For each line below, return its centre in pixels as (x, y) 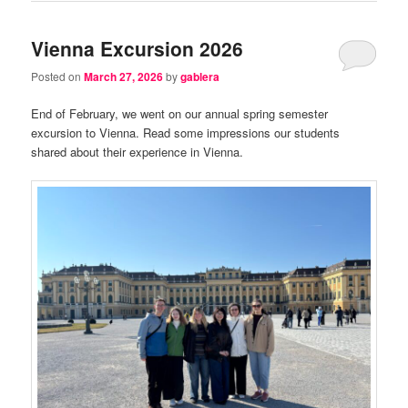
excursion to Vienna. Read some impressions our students (186, 133)
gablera (200, 76)
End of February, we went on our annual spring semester (180, 114)
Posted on (58, 76)
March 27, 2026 (124, 76)
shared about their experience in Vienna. (138, 152)
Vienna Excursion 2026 (138, 48)
